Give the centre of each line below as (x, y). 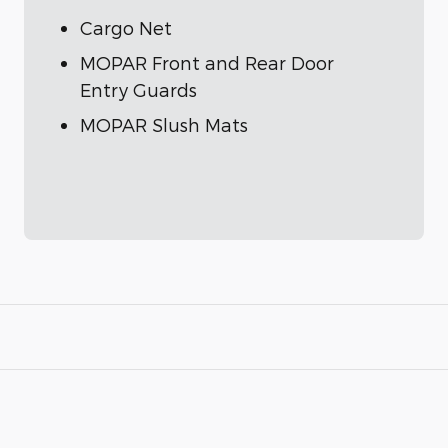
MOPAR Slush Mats (164, 125)
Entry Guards (138, 90)
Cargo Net (126, 28)
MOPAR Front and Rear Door (207, 63)
